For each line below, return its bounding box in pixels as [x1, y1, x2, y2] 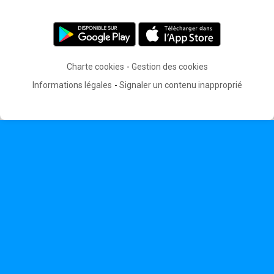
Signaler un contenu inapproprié [119, 80, 242, 90]
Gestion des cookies [131, 62, 208, 72]
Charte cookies [66, 62, 124, 72]
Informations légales [32, 80, 112, 90]
